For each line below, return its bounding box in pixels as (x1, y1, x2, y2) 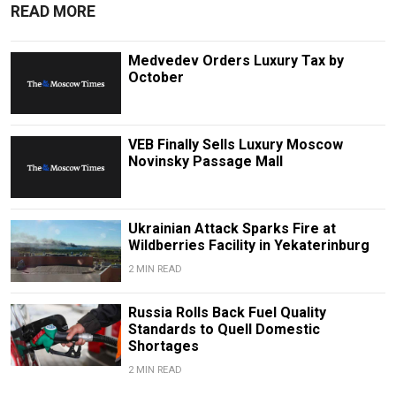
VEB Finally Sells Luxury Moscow (127, 135, 343, 153)
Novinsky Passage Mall (127, 152, 283, 170)
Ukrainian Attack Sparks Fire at (127, 220, 336, 238)
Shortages (127, 338, 199, 355)
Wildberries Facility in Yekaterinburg (127, 237, 369, 255)
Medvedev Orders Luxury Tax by (127, 51, 344, 69)
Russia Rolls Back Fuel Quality (127, 304, 326, 322)
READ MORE (11, 2, 95, 20)
